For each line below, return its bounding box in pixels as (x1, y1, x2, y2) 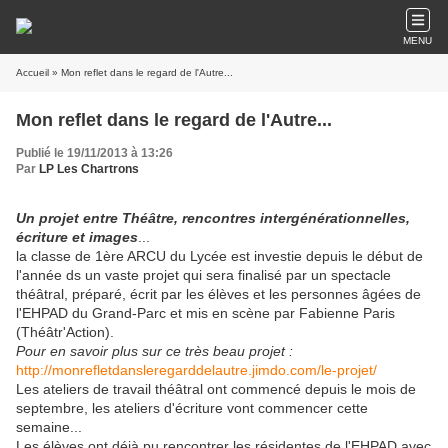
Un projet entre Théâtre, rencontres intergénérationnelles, (16, 210, 410, 226)
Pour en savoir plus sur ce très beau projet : (16, 343, 293, 359)
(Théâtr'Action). (16, 324, 114, 340)
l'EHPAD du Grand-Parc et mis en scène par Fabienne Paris (16, 305, 395, 321)
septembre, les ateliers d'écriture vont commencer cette (16, 400, 368, 416)
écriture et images (16, 229, 138, 245)
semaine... (16, 419, 82, 435)
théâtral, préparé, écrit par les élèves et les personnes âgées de (16, 286, 421, 302)
